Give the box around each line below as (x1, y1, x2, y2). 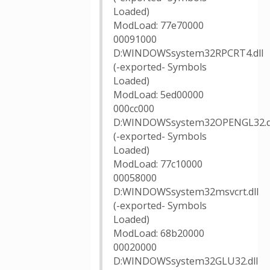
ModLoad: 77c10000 (113, 157, 202, 171)
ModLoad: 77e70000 (113, 19, 204, 32)
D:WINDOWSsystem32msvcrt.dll (113, 185, 259, 198)
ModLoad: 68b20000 (113, 227, 204, 240)
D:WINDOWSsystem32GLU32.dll (113, 254, 258, 268)
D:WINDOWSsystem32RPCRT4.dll (113, 46, 263, 60)
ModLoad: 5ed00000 (113, 88, 204, 101)
